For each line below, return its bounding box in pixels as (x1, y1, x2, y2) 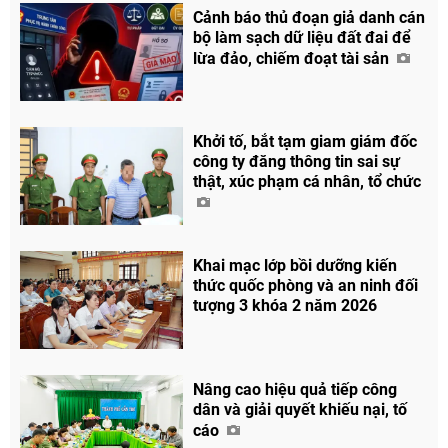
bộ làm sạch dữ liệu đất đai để (193, 28, 412, 48)
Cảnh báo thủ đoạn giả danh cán (193, 8, 426, 28)
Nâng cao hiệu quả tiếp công (193, 380, 398, 400)
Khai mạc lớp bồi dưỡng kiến (193, 256, 398, 276)
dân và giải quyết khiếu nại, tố (193, 400, 408, 420)
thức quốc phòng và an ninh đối (193, 276, 419, 296)
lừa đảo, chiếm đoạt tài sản (193, 49, 394, 69)
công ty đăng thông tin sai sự (193, 152, 401, 172)
